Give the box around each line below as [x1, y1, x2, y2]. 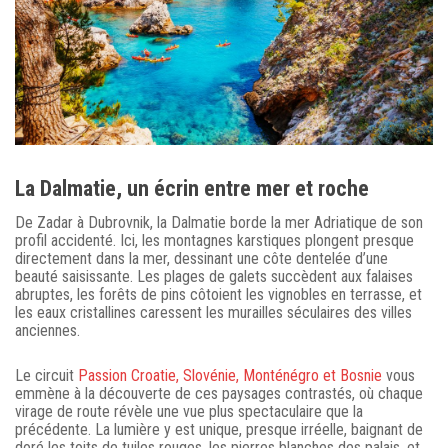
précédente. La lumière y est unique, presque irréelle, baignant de [15, 420, 423, 440]
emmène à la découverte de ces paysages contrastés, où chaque [15, 384, 423, 404]
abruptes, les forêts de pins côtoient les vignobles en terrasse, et [15, 285, 422, 305]
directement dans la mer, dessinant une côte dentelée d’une [15, 249, 388, 269]
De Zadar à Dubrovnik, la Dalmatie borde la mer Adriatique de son [15, 213, 423, 233]
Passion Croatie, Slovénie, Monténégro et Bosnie [78, 366, 382, 386]
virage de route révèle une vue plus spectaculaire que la [15, 402, 363, 422]
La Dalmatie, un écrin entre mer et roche [15, 176, 369, 202]
